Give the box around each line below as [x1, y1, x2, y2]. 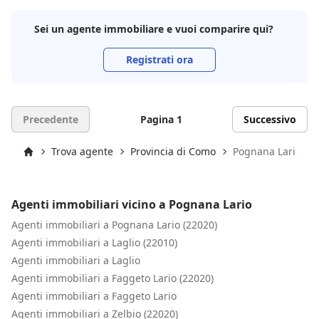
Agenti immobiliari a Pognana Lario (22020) [11, 217, 217, 231]
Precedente [23, 113, 78, 126]
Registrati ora [126, 53, 193, 66]
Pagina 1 [140, 113, 182, 126]
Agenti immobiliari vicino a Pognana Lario [11, 196, 252, 212]
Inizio [22, 157, 48, 171]
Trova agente [51, 145, 113, 158]
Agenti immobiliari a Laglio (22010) [11, 235, 177, 249]
